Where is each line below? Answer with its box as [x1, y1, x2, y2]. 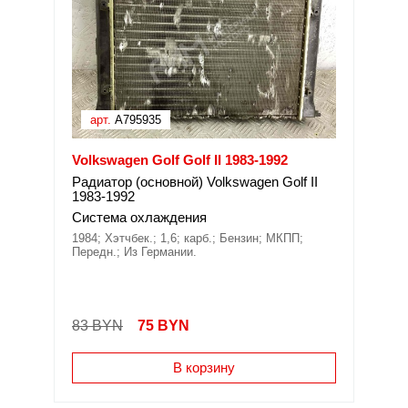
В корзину [173, 360, 235, 375]
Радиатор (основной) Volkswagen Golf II [72, 174, 318, 189]
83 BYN [72, 318, 123, 333]
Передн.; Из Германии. [72, 245, 197, 259]
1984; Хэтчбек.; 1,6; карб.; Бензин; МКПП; [72, 231, 303, 245]
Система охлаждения [72, 209, 207, 225]
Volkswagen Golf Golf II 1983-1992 [72, 152, 288, 168]
